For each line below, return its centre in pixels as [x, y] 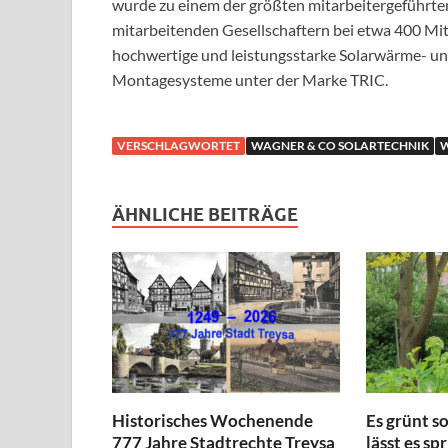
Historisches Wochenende [212, 420]
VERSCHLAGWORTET [178, 146]
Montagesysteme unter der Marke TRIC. [250, 80]
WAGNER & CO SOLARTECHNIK [340, 146]
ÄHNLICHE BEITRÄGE [205, 215]
